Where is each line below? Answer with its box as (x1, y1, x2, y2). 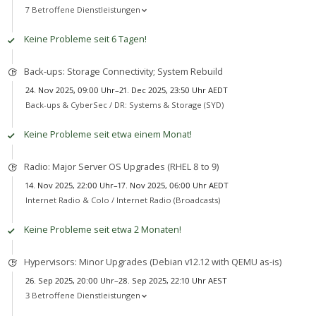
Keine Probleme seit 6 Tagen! (23, 32, 147, 46)
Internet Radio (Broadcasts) (116, 194, 220, 205)
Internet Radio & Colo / (25, 194, 116, 205)
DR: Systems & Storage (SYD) (114, 99, 224, 110)
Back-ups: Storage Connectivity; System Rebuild (23, 65, 223, 78)
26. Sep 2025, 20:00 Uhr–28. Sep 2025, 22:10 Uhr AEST (25, 274, 227, 286)
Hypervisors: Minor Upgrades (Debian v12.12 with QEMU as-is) (23, 255, 281, 269)
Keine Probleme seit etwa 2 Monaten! (23, 223, 181, 236)
